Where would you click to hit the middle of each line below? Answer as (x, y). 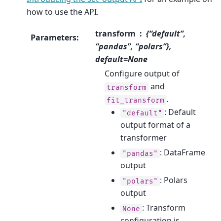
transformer (143, 138)
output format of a (155, 125)
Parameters (54, 38)
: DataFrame (182, 153)
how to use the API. (63, 12)
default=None (121, 59)
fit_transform (135, 100)
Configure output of (142, 74)
